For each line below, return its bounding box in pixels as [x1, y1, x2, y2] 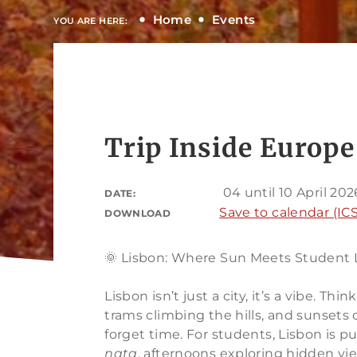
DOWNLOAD [104, 206, 171, 219]
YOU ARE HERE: [53, 14, 128, 26]
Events [212, 11, 256, 27]
